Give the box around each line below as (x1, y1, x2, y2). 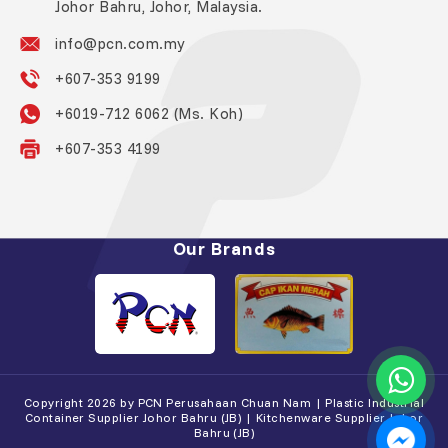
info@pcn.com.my (55, 34, 185, 53)
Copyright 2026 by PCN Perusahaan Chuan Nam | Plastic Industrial (23, 395, 425, 410)
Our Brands (172, 237, 276, 260)
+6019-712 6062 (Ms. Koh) (55, 104, 244, 123)
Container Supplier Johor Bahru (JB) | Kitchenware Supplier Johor (24, 410, 424, 425)
